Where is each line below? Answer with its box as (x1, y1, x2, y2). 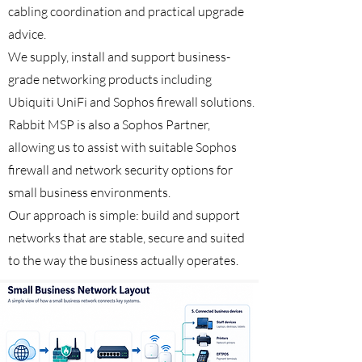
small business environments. (8, 184, 170, 200)
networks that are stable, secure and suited (8, 229, 245, 246)
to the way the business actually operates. (8, 252, 238, 268)
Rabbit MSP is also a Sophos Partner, (8, 116, 210, 133)
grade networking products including (8, 71, 212, 87)
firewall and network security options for (8, 162, 233, 178)
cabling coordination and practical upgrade (8, 3, 244, 19)
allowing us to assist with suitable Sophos (8, 139, 237, 155)
